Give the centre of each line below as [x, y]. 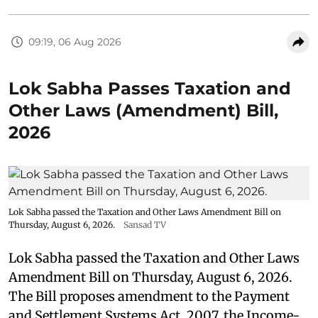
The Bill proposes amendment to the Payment [149, 296]
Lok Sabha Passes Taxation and [150, 88]
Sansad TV [145, 225]
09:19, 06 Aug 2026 [75, 42]
